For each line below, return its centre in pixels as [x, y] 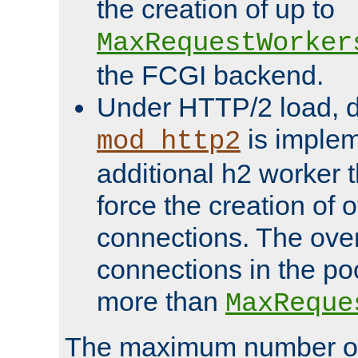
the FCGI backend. [210, 75]
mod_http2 [169, 141]
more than [161, 301]
